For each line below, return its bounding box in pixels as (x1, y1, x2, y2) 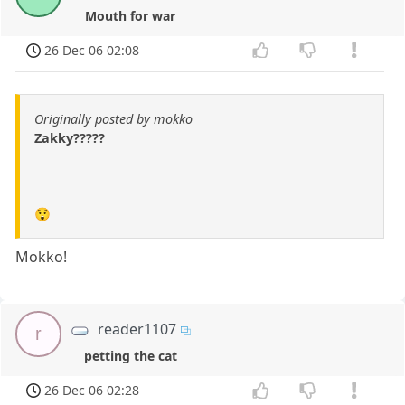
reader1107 (98, 319, 177, 340)
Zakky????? (34, 129, 105, 147)
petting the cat (83, 347, 177, 365)
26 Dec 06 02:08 (44, 41, 140, 59)
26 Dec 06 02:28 (44, 381, 140, 400)
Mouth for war (84, 6, 175, 24)
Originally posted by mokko (34, 110, 193, 128)
